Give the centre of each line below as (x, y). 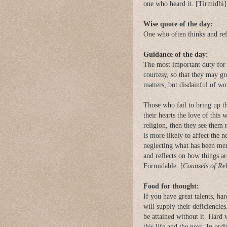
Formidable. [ (163, 166)
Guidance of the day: (176, 54)
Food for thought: (171, 186)
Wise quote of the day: (178, 24)
